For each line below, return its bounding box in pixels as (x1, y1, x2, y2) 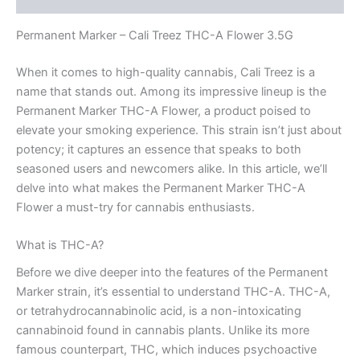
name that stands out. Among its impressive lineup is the (16, 84, 326, 99)
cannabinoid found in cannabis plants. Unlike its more (16, 323, 309, 338)
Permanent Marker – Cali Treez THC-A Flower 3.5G (16, 27, 293, 43)
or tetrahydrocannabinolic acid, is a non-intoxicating (16, 304, 301, 319)
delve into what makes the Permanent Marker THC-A (16, 180, 305, 195)
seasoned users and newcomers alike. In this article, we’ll (16, 161, 327, 176)
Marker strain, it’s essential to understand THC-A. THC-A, (16, 284, 330, 300)
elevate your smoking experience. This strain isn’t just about (16, 122, 342, 137)
